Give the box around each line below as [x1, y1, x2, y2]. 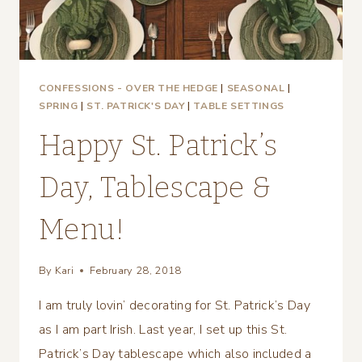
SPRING [39, 99, 78, 112]
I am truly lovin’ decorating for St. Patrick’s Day [39, 296, 311, 314]
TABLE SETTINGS [193, 99, 284, 112]
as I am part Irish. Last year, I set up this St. [39, 320, 288, 339]
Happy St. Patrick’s [39, 128, 278, 162]
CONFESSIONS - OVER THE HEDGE [39, 81, 218, 95]
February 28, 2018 [90, 263, 182, 278]
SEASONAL [226, 81, 285, 95]
